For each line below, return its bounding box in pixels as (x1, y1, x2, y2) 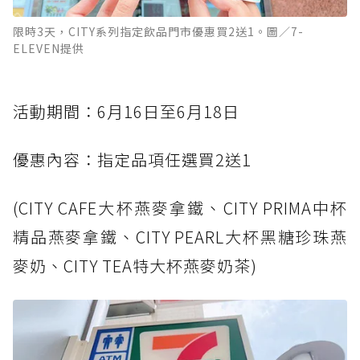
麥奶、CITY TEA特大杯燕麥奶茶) (13, 253, 257, 277)
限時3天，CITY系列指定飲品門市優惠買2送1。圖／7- (13, 22, 304, 39)
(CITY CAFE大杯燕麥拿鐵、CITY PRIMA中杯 (13, 195, 347, 219)
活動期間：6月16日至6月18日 (13, 99, 239, 123)
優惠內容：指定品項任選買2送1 (13, 147, 252, 171)
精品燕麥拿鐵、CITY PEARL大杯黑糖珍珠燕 (13, 224, 347, 248)
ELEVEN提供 (13, 39, 84, 56)
